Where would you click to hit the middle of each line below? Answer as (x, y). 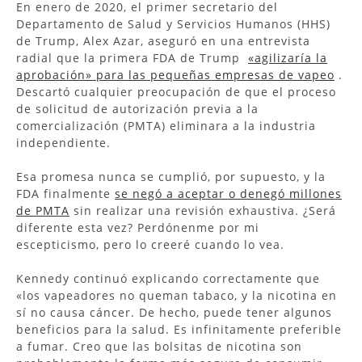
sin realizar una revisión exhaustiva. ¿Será (203, 210)
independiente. (63, 142)
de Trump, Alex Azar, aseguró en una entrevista (163, 40)
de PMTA (43, 210)
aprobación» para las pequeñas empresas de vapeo (175, 74)
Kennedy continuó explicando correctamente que (168, 278)
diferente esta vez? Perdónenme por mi (138, 227)
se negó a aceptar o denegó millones (228, 193)
